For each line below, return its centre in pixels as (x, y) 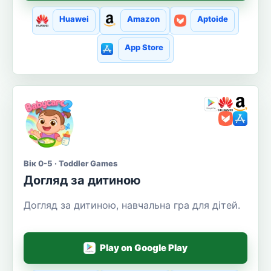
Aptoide (212, 19)
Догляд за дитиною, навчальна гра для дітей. (132, 205)
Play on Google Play (144, 248)
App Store (144, 47)
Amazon (143, 19)
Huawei (74, 19)
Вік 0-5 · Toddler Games (70, 163)
